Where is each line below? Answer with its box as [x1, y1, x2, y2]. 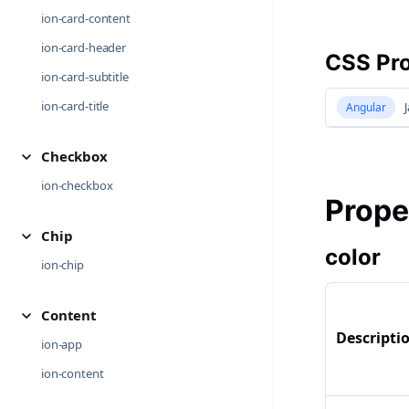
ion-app [41, 336, 83, 352]
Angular [345, 100, 386, 115]
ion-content [41, 365, 104, 382]
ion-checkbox [41, 177, 113, 194]
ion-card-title [41, 98, 110, 114]
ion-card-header [41, 39, 127, 56]
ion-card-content [41, 10, 131, 26]
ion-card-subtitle [41, 68, 129, 85]
